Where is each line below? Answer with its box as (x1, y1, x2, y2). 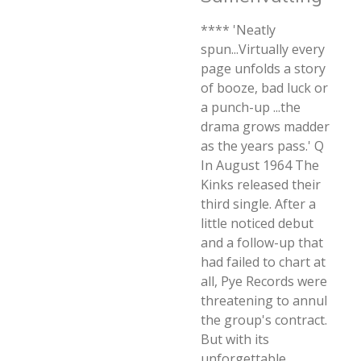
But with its (201, 330, 269, 348)
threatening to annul (201, 292, 327, 309)
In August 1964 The (201, 156, 319, 174)
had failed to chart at (201, 253, 326, 271)
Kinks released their (201, 176, 321, 193)
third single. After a (201, 195, 316, 213)
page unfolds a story (201, 60, 326, 77)
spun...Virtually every (201, 40, 325, 58)
